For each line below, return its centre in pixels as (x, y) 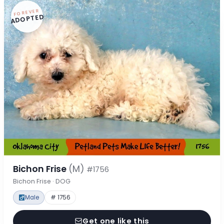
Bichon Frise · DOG (41, 181)
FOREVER (26, 12)
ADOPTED (27, 19)
